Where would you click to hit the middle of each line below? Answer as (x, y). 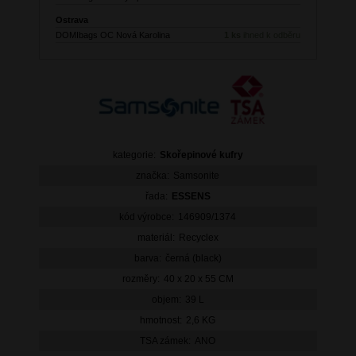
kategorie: (134, 155)
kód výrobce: (147, 217)
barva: (147, 259)
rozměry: (141, 279)
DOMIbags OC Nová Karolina (112, 35)
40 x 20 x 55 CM (198, 279)
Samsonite (197, 176)
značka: (153, 176)
